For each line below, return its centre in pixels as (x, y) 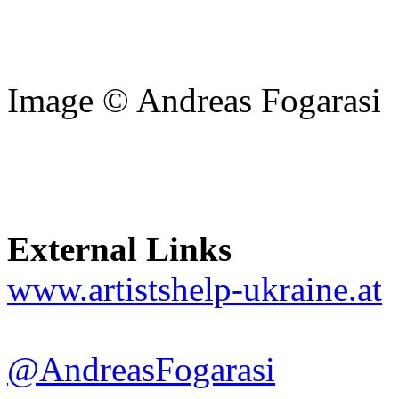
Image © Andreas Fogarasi (194, 101)
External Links (119, 249)
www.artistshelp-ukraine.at (195, 289)
